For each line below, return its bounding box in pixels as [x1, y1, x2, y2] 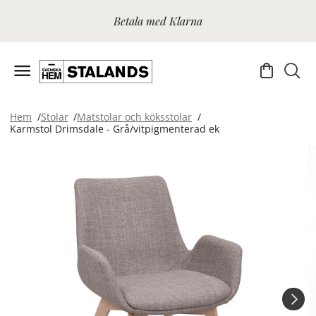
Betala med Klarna [114, 13, 202, 28]
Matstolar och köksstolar [77, 110, 192, 123]
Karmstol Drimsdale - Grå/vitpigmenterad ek [10, 122, 219, 135]
